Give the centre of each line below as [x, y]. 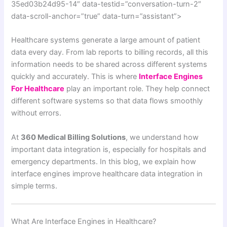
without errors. [36, 113]
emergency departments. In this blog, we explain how [104, 161]
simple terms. [34, 186]
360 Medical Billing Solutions [73, 137]
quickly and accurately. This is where [75, 77]
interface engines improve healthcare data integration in [107, 174]
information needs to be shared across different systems [109, 65]
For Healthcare [38, 89]
